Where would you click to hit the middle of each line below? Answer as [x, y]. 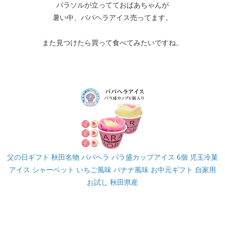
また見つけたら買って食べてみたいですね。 [113, 43]
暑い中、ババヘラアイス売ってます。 [113, 18]
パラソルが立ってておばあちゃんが [113, 5]
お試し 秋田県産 [113, 183]
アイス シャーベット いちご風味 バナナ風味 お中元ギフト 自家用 [113, 170]
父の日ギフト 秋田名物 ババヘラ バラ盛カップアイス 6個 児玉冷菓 [113, 157]
